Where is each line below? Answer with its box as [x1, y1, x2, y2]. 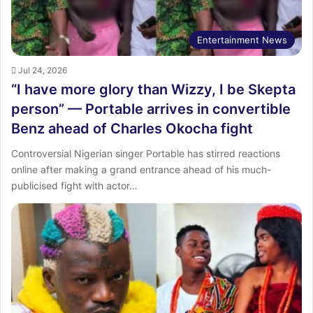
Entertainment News [197, 34, 287, 46]
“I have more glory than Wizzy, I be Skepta [11, 81, 296, 99]
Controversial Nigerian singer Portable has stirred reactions [11, 147, 280, 160]
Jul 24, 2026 [18, 65, 67, 76]
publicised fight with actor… [11, 180, 138, 192]
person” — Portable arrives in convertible [11, 101, 291, 118]
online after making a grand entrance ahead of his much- [11, 163, 271, 176]
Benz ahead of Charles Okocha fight [11, 120, 253, 138]
